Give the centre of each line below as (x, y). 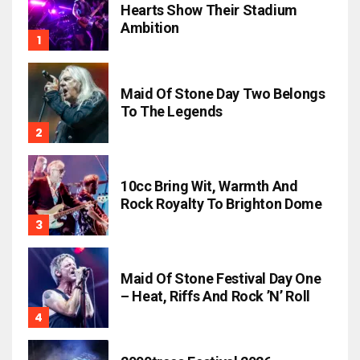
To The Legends (172, 111)
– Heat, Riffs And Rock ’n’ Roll (215, 296)
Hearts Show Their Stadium (209, 10)
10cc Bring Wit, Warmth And (209, 186)
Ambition (150, 28)
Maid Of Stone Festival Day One (221, 278)
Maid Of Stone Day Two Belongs (223, 94)
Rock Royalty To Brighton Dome (221, 204)
